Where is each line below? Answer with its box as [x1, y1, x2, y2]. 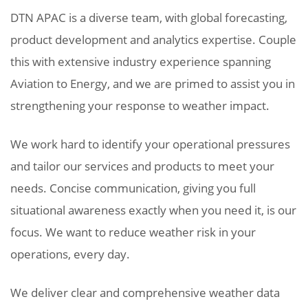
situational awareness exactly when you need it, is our [10, 201, 296, 218]
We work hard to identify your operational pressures [10, 135, 290, 152]
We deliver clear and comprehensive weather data [10, 284, 280, 300]
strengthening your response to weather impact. [10, 97, 269, 113]
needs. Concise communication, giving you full [10, 179, 256, 196]
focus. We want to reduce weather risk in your [10, 223, 256, 240]
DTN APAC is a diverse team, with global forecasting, [10, 9, 287, 25]
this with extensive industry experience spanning [10, 53, 271, 69]
